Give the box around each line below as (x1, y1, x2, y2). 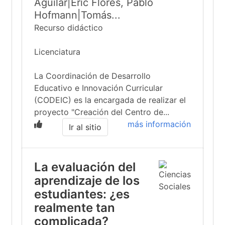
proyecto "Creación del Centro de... (34, 107, 169, 117)
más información (128, 119, 191, 129)
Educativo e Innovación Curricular (34, 83, 163, 93)
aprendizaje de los (34, 173, 140, 188)
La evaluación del (34, 160, 136, 174)
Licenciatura (34, 47, 80, 57)
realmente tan (34, 200, 115, 215)
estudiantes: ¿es (34, 187, 130, 201)
